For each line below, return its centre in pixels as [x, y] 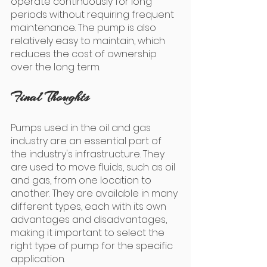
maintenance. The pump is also [85, 28]
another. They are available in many [95, 193]
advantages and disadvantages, [90, 220]
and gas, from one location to [82, 180]
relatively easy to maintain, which [89, 41]
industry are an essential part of [87, 141]
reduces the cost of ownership [85, 54]
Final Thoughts [50, 97]
